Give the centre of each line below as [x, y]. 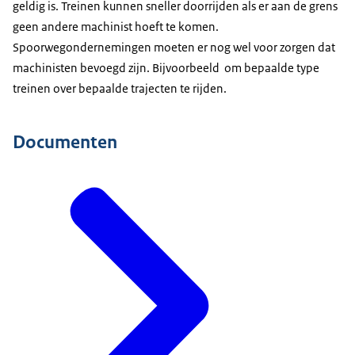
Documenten [65, 141]
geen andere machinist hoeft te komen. [116, 27]
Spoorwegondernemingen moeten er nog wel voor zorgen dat [174, 48]
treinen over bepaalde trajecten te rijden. [120, 89]
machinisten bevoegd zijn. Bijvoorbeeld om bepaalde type [166, 68]
